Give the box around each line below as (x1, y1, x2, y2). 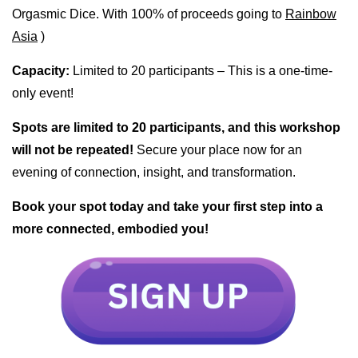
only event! (12, 86, 74, 101)
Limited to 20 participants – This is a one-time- (73, 64, 332, 78)
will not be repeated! (12, 143, 133, 157)
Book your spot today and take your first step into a (12, 200, 323, 214)
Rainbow (285, 7, 336, 22)
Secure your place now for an (133, 143, 302, 157)
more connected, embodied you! (12, 222, 209, 237)
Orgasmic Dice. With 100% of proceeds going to (12, 7, 285, 22)
